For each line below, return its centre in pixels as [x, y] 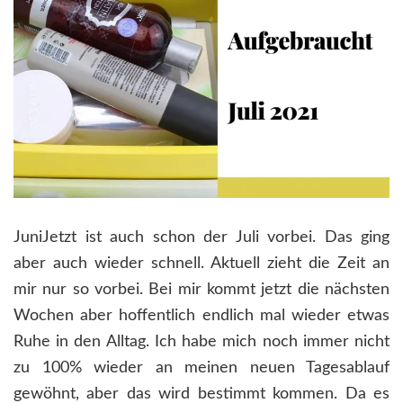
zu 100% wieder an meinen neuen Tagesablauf [201, 367]
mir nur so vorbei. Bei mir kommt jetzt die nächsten [201, 289]
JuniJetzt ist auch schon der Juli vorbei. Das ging [201, 237]
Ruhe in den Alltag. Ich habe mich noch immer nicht [201, 341]
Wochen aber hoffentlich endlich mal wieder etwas [201, 315]
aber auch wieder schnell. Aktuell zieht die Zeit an [201, 263]
